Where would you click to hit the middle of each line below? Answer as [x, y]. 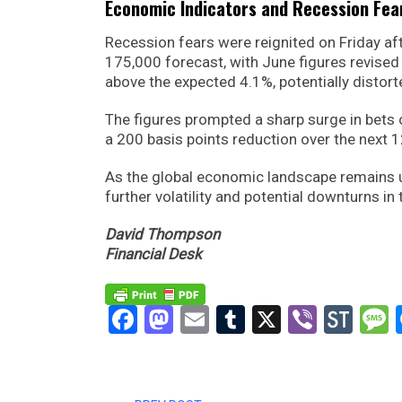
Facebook [197, 320]
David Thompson [162, 234]
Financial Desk [153, 253]
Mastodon [236, 320]
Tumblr [289, 320]
